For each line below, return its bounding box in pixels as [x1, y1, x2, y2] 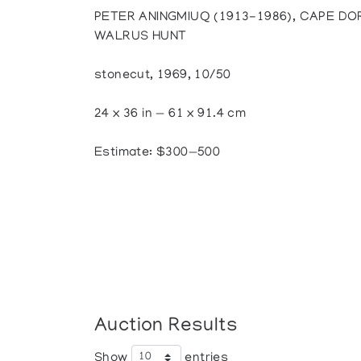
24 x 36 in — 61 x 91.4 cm [94, 107, 247, 122]
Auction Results [94, 315, 239, 338]
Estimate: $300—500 [94, 146, 221, 160]
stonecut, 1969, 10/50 [94, 68, 231, 83]
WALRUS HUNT [94, 30, 187, 44]
